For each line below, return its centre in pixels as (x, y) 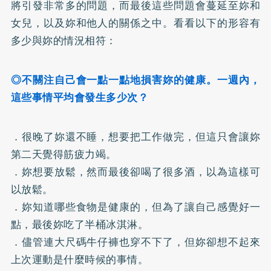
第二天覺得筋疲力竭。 (64, 154)
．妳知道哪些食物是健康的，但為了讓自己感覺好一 (135, 207)
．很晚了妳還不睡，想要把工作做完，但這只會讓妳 (135, 136)
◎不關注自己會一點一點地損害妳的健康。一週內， (135, 80)
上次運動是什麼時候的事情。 (80, 259)
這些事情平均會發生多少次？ (80, 97)
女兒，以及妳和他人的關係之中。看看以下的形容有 (135, 23)
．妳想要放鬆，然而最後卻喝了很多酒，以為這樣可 (135, 171)
